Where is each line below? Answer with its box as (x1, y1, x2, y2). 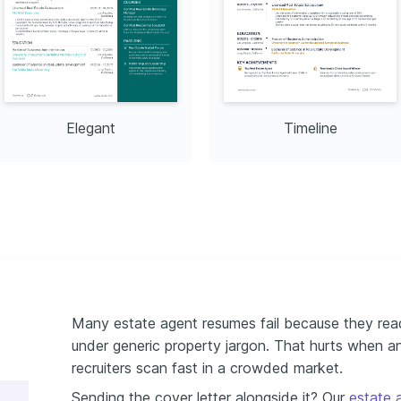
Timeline (283, 119, 337, 138)
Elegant (66, 119, 115, 138)
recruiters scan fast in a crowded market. (72, 359, 343, 378)
